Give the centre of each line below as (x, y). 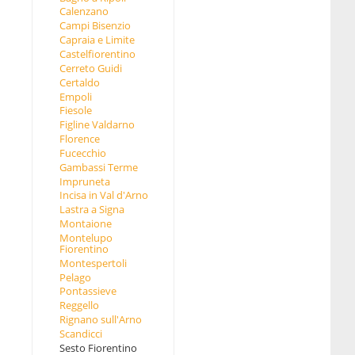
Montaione (85, 224)
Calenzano (84, 11)
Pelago (75, 277)
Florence (79, 139)
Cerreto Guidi (90, 68)
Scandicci (80, 334)
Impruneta (84, 181)
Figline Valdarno (97, 125)
